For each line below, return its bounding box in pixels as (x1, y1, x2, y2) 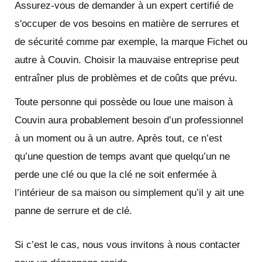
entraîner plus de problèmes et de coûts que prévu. (15, 72, 237, 84)
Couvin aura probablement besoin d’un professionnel (15, 114, 243, 126)
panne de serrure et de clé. (15, 205, 132, 216)
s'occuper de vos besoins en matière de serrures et (15, 18, 239, 29)
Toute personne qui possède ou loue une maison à (15, 96, 233, 108)
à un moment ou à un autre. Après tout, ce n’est (15, 132, 222, 144)
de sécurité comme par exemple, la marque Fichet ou (15, 36, 247, 47)
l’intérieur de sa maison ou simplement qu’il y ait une (15, 187, 244, 198)
